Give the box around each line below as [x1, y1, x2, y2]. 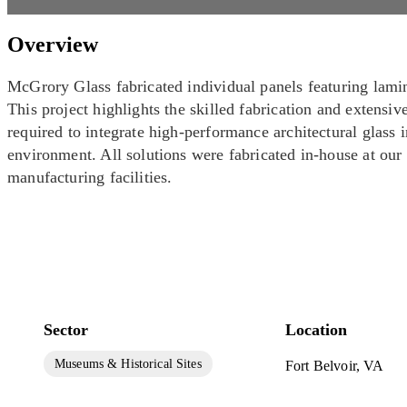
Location [284, 320, 347, 339]
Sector [44, 320, 88, 339]
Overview [7, 32, 98, 56]
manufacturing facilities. [7, 167, 173, 186]
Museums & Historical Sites [55, 356, 202, 371]
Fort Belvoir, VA [284, 357, 384, 373]
